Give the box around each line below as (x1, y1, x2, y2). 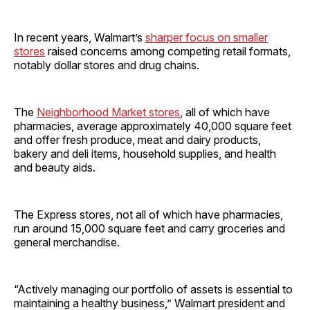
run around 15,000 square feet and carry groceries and (14, 221, 285, 235)
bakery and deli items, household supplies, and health (14, 146, 276, 161)
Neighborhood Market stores (37, 104, 180, 119)
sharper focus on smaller (145, 30, 268, 44)
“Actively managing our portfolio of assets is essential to (14, 282, 293, 296)
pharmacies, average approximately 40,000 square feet (14, 118, 291, 133)
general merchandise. (14, 235, 120, 249)
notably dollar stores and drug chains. (14, 57, 199, 72)
